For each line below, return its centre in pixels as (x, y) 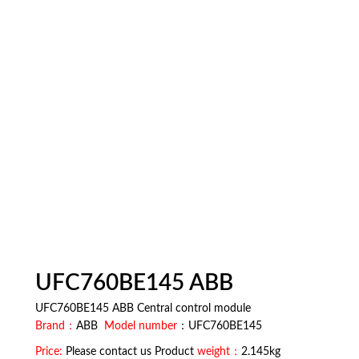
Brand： (56, 327)
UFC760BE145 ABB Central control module (143, 309)
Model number (141, 327)
